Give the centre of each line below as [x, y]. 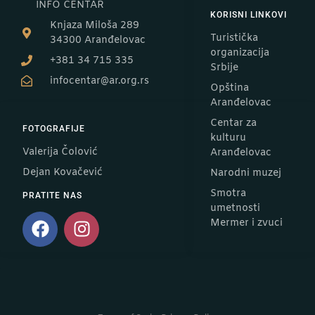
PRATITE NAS [52, 195]
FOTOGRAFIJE [54, 128]
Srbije [224, 67]
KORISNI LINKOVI [248, 14]
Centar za [233, 123]
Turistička [234, 38]
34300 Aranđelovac [98, 40]
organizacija [239, 53]
